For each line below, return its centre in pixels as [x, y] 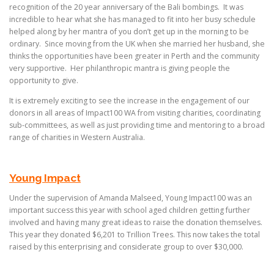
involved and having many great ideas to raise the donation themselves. [136, 222]
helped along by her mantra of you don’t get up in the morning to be [129, 32]
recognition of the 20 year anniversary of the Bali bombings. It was [126, 7]
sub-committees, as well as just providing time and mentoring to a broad [137, 125]
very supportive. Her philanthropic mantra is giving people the [120, 68]
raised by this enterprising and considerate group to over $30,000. [126, 246]
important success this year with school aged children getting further [130, 210]
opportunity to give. [44, 81]
